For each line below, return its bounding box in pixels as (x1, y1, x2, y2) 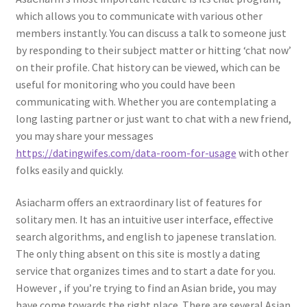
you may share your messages (15, 128, 153, 143)
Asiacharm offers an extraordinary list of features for (15, 195, 262, 210)
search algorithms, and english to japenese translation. (15, 230, 276, 244)
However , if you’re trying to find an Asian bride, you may (15, 281, 276, 295)
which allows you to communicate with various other (15, 8, 262, 23)
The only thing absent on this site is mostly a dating (15, 247, 260, 261)
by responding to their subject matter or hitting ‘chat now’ (15, 42, 291, 57)
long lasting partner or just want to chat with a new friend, (15, 111, 291, 125)
